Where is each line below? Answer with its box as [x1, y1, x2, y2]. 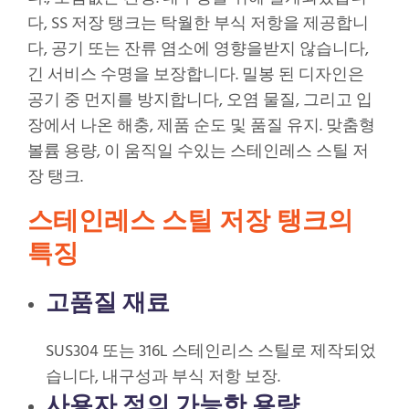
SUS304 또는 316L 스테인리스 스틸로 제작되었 [46, 339, 376, 366]
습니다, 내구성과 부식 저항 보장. [46, 364, 280, 392]
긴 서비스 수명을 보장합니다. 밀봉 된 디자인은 [27, 62, 364, 89]
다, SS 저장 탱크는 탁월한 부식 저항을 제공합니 [27, 11, 369, 38]
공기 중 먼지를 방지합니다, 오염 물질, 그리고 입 [27, 88, 372, 115]
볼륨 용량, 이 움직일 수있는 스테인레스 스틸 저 [27, 139, 369, 166]
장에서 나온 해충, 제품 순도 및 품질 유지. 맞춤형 [27, 113, 375, 141]
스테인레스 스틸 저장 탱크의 [27, 205, 353, 236]
